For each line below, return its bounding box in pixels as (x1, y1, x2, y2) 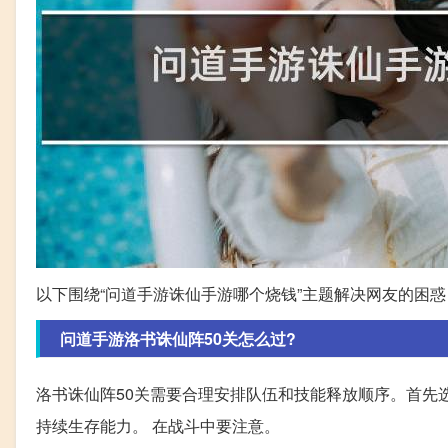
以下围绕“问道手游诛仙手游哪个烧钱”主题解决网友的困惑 (36, 282, 446, 306)
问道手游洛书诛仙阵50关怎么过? (60, 327, 296, 351)
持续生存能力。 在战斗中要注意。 (36, 414, 280, 438)
